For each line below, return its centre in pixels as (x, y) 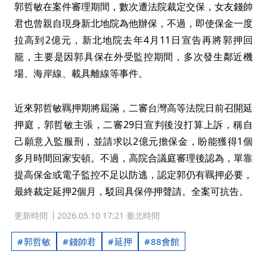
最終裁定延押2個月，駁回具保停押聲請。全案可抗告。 (131, 191)
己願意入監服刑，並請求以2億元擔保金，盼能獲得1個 (133, 141)
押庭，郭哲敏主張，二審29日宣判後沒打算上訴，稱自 (133, 125)
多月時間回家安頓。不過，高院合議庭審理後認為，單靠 (133, 158)
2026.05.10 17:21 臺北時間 (108, 215)
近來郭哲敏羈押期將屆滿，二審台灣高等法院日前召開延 (133, 108)
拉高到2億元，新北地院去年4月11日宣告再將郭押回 (133, 40)
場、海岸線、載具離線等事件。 (81, 73)
